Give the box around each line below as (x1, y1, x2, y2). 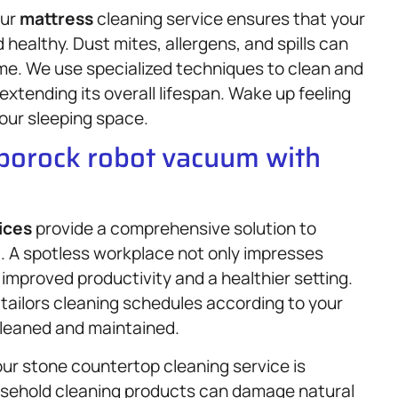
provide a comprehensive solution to (32, 217, 316, 241)
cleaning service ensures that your (93, 6, 365, 30)
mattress (20, 6, 93, 30)
